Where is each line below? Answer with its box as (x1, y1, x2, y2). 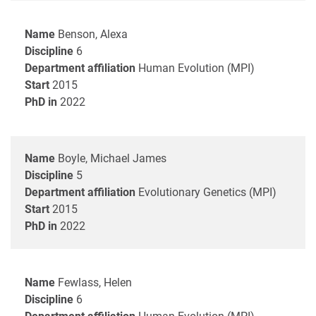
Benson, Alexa (58, 27, 128, 41)
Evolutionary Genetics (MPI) (138, 185, 276, 199)
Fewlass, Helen (58, 275, 132, 289)
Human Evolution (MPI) (138, 61, 255, 75)
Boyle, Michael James (58, 151, 166, 165)
